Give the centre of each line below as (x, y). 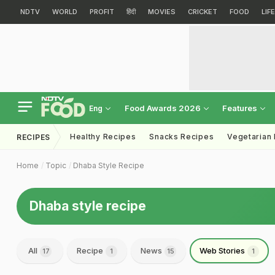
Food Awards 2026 (164, 108)
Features (241, 108)
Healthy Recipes (103, 137)
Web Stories (223, 250)
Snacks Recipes (182, 137)
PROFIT (102, 12)
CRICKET (203, 12)
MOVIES (162, 12)
